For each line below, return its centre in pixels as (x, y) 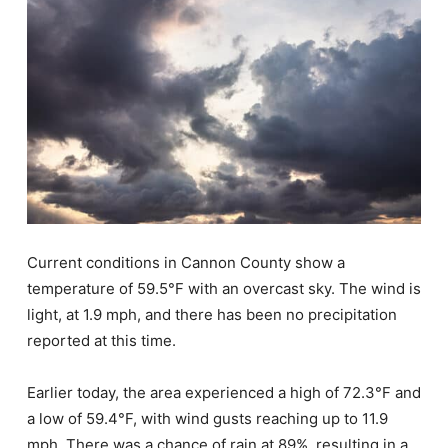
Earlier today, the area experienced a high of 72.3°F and (224, 392)
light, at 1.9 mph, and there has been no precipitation (212, 314)
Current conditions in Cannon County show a (186, 262)
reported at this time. (101, 340)
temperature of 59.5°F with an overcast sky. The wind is (224, 288)
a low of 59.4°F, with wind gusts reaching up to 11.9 (207, 418)
